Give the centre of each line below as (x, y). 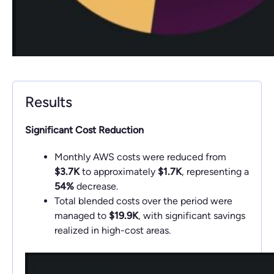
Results (49, 102)
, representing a (215, 172)
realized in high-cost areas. (113, 230)
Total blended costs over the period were (143, 201)
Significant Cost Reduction (84, 130)
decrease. (96, 186)
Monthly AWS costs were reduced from (140, 157)
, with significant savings (192, 216)
